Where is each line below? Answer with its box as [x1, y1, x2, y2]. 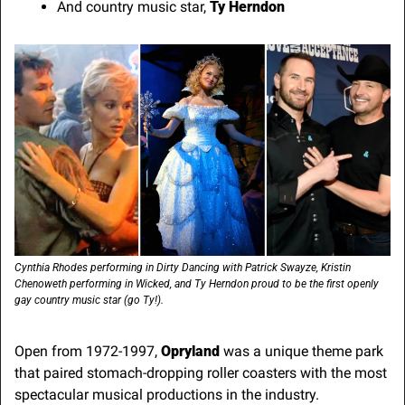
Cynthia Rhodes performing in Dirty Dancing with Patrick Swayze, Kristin [14, 260, 351, 274]
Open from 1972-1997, [14, 342, 161, 360]
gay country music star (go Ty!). [14, 293, 164, 306]
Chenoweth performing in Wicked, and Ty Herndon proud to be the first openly [14, 277, 379, 290]
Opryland [161, 342, 220, 360]
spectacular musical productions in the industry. [14, 385, 323, 403]
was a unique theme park [220, 342, 383, 360]
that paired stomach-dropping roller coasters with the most [14, 363, 387, 381]
